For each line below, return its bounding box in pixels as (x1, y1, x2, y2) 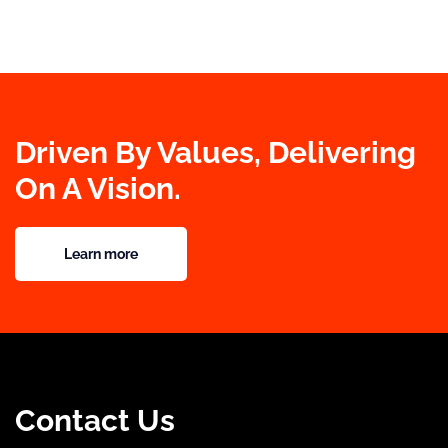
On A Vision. (15, 170, 181, 206)
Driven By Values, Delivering (15, 134, 416, 170)
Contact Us (15, 402, 175, 438)
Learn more (64, 245, 138, 262)
